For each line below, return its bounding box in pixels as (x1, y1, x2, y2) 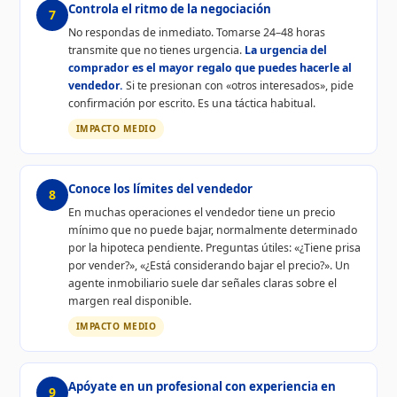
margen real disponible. (67, 293, 191, 309)
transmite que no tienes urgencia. (67, 43, 245, 58)
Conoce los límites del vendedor (67, 181, 253, 198)
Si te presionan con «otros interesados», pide (122, 78, 354, 94)
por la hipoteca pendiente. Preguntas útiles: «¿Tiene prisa (67, 240, 361, 256)
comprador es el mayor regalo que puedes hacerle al (67, 60, 352, 76)
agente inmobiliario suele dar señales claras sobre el (67, 276, 337, 292)
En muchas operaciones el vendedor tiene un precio (67, 205, 335, 221)
